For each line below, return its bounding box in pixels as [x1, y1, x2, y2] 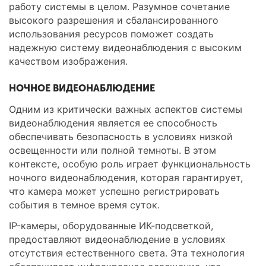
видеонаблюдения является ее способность [9, 117, 217, 129]
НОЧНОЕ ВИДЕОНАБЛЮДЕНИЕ [9, 83, 155, 94]
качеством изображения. [9, 55, 128, 67]
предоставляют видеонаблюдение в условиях [9, 233, 226, 245]
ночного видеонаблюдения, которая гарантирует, [9, 172, 243, 183]
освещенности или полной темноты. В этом [9, 144, 216, 156]
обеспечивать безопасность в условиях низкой [9, 131, 233, 142]
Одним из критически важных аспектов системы [9, 103, 242, 115]
